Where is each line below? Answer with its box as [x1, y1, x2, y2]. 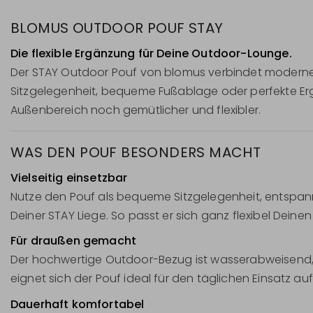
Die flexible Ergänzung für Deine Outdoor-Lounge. [10, 45, 292, 61]
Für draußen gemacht [10, 233, 137, 249]
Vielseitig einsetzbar [10, 169, 128, 186]
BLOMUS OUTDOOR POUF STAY [10, 17, 224, 38]
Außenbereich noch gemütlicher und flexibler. [10, 101, 261, 118]
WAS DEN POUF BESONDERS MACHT [10, 142, 261, 162]
